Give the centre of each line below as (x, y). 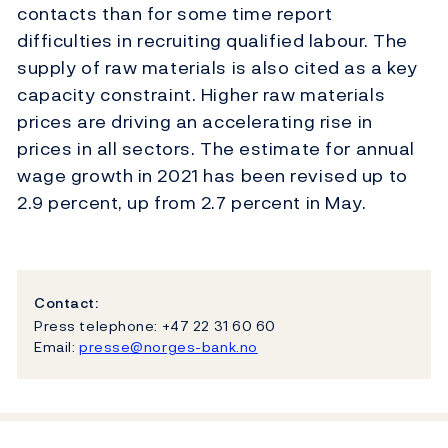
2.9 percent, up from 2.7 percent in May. (192, 203)
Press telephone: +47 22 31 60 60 (155, 325)
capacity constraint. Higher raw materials (201, 95)
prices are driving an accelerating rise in (195, 122)
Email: (56, 346)
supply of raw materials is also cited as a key (217, 68)
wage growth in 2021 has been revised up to (212, 176)
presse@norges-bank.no (168, 346)
